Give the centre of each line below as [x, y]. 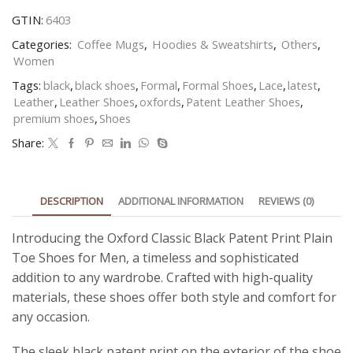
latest [303, 85]
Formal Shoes [218, 85]
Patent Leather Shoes [243, 102]
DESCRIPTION [71, 201]
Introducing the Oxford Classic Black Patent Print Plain [172, 238]
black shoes [105, 85]
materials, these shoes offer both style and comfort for [174, 297]
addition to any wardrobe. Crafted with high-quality [162, 277]
